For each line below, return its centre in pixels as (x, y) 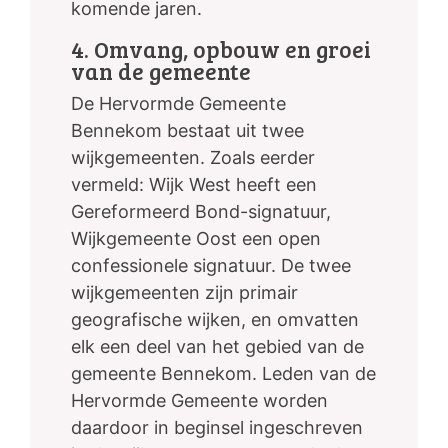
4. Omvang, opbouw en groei (221, 49)
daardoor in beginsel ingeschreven (217, 428)
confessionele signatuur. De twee (211, 266)
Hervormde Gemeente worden (199, 401)
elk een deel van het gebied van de (217, 347)
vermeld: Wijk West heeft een (194, 185)
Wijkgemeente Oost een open (196, 239)
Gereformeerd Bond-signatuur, (201, 212)
